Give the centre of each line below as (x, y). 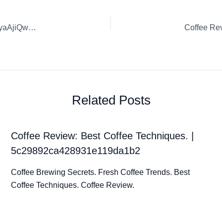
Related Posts (111, 100)
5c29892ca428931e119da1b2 (75, 150)
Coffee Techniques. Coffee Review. (72, 185)
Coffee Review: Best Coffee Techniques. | (102, 136)
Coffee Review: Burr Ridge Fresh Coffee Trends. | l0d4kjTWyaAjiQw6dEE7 (32, 27)
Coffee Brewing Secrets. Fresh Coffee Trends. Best (100, 172)
